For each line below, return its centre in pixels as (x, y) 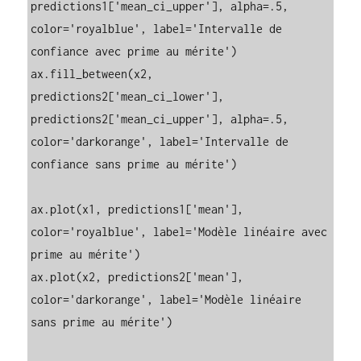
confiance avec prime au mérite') (134, 51)
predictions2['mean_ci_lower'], (128, 96)
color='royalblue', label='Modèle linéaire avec (179, 231)
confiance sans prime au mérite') (134, 164)
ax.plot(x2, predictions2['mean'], (137, 276)
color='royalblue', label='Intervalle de (157, 28)
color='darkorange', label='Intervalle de (160, 141)
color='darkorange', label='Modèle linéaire (166, 299)
